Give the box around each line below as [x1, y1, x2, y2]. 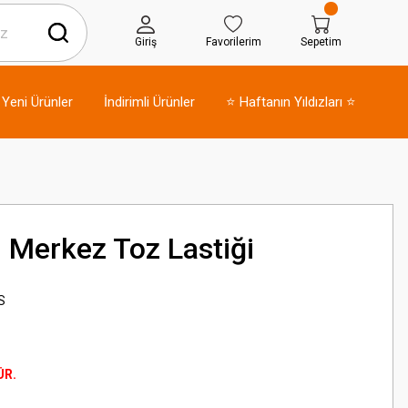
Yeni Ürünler [2, 93, 73, 110]
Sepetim [300, 36, 342, 48]
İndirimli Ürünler [104, 93, 195, 110]
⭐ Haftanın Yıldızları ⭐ [226, 93, 356, 110]
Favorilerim [205, 36, 261, 48]
